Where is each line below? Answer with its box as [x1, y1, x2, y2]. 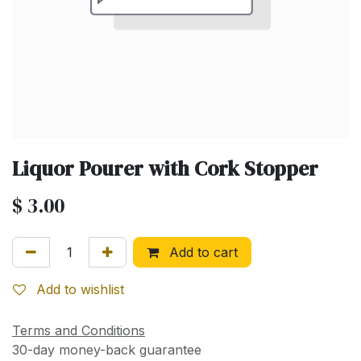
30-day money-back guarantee [12, 342, 201, 358]
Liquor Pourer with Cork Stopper [12, 155, 318, 182]
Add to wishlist [36, 281, 124, 297]
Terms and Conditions [12, 322, 145, 338]
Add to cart [165, 244, 238, 260]
